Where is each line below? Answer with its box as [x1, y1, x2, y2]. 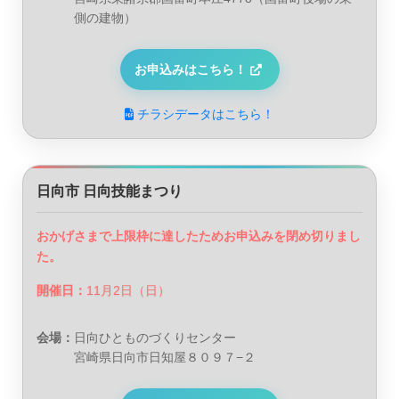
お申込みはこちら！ [134, 62, 247, 77]
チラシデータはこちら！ [137, 108, 274, 122]
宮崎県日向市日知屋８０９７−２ [74, 349, 256, 364]
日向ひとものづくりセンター [74, 330, 236, 345]
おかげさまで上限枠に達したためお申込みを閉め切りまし [37, 230, 361, 244]
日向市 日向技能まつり [37, 183, 183, 199]
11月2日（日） [86, 282, 170, 297]
